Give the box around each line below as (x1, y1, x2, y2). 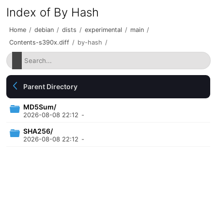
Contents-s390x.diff (9, 39, 70, 46)
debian (34, 26, 54, 33)
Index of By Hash (6, 5, 99, 19)
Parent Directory (23, 82, 78, 91)
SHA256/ (23, 127, 53, 135)
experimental (85, 26, 123, 33)
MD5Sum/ (23, 103, 57, 111)
